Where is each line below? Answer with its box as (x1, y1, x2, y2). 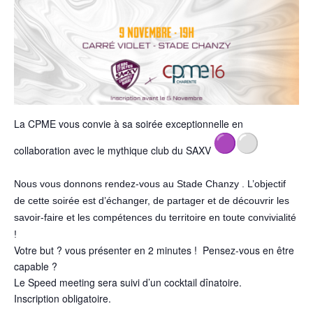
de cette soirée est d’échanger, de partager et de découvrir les (14, 194, 289, 206)
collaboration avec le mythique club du (14, 143, 186, 157)
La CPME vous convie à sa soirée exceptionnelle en (14, 116, 243, 131)
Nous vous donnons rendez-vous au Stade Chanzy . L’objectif (14, 177, 286, 189)
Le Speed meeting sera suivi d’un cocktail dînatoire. (14, 275, 242, 289)
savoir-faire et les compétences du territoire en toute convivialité (14, 211, 296, 223)
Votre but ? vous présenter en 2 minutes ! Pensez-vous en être (14, 242, 294, 257)
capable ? (14, 259, 57, 273)
